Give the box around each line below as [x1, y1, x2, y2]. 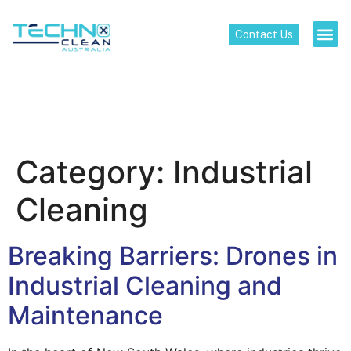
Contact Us [234, 27, 293, 41]
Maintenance [8, 300, 163, 331]
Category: [16, 153, 173, 191]
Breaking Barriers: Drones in [8, 241, 338, 271]
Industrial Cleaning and [8, 270, 282, 301]
